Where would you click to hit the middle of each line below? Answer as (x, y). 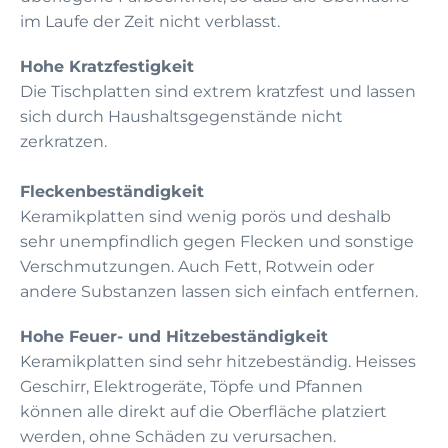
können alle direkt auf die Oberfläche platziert (203, 411)
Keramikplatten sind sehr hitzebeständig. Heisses (218, 361)
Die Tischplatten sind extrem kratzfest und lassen (218, 91)
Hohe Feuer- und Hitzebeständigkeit (174, 336)
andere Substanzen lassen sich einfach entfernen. (219, 291)
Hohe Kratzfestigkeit (107, 66)
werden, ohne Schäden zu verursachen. (178, 436)
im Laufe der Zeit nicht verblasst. (150, 21)
